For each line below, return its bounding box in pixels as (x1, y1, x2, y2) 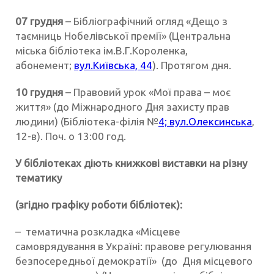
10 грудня (15, 86, 63, 98)
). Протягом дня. (152, 59, 231, 72)
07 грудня (15, 15, 63, 28)
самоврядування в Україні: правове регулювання (15, 240, 251, 253)
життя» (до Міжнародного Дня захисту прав (15, 101, 229, 113)
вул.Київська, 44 (74, 59, 152, 72)
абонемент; (15, 59, 74, 72)
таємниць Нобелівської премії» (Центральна (15, 30, 231, 42)
